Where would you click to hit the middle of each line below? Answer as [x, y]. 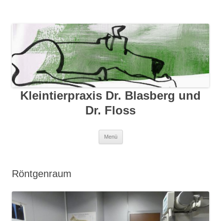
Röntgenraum [42, 174]
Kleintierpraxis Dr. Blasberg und [110, 96]
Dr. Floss [110, 110]
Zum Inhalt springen [154, 133]
